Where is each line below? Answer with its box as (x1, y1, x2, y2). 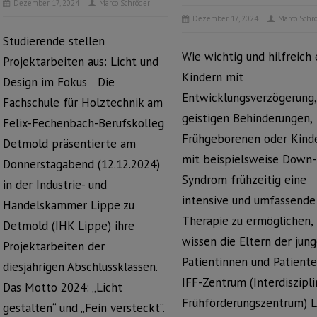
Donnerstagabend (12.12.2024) (3, 156, 160, 172)
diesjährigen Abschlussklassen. (3, 259, 157, 275)
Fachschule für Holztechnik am (3, 95, 163, 110)
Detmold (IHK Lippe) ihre (3, 218, 134, 234)
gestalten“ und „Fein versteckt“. (3, 300, 164, 316)
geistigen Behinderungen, (182, 110, 313, 126)
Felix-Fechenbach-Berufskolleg (3, 115, 164, 131)
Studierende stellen (3, 33, 105, 49)
